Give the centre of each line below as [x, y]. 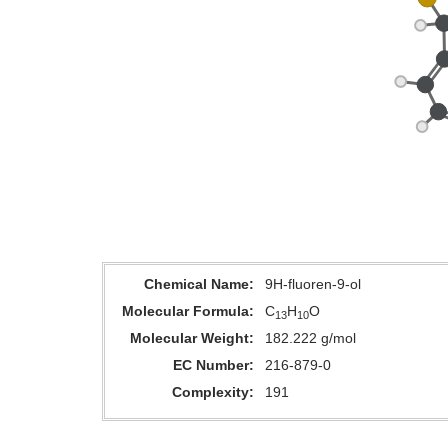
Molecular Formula [185, 311]
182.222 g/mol [310, 338]
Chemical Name [196, 284]
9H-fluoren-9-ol [313, 284]
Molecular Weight [189, 338]
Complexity [210, 392]
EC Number [211, 365]
